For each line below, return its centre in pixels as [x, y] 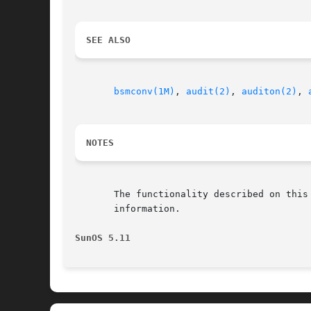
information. [128, 209]
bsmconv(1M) [144, 92]
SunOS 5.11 [103, 238]
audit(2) [208, 92]
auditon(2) [269, 92]
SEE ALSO [108, 40]
